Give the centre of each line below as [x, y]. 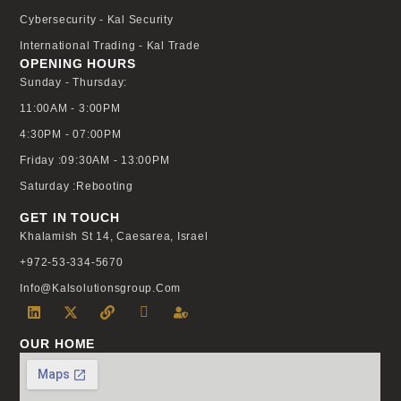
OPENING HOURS [78, 63]
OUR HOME [58, 343]
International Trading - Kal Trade [110, 45]
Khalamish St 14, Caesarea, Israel [114, 236]
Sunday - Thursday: [74, 82]
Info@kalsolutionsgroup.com [101, 288]
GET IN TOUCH [70, 217]
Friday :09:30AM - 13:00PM [95, 160]
